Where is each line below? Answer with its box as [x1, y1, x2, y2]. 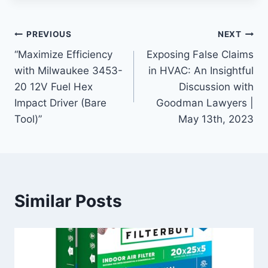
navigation [14, 52, 99, 73]
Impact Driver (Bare [14, 97, 106, 109]
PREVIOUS [26, 29, 72, 39]
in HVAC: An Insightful [148, 65, 254, 77]
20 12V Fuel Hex [14, 81, 93, 93]
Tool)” [14, 113, 42, 126]
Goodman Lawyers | [156, 97, 254, 109]
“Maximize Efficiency [14, 48, 112, 61]
